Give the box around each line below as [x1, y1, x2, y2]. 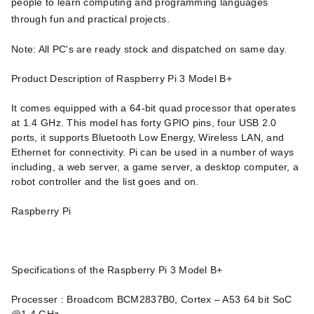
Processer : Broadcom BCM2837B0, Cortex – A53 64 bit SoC [11, 294, 292, 305]
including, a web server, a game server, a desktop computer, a [11, 161, 299, 172]
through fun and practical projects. [11, 13, 170, 25]
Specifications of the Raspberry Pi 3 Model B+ [11, 264, 223, 275]
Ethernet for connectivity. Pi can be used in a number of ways [11, 146, 294, 158]
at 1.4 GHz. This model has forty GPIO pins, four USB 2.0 [11, 117, 277, 128]
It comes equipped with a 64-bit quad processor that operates [11, 102, 296, 114]
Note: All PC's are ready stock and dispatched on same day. [11, 43, 287, 55]
